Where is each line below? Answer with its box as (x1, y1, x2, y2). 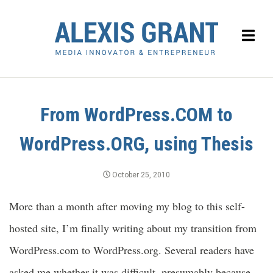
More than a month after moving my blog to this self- (9, 198, 245, 213)
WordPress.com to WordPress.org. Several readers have (9, 242, 254, 257)
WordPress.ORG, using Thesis (19, 132, 253, 155)
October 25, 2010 (110, 170, 170, 179)
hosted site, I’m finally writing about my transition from (9, 220, 257, 235)
